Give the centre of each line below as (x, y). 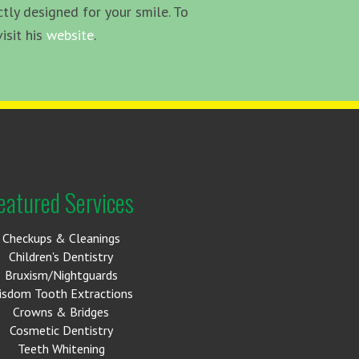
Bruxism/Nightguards (61, 274)
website (70, 34)
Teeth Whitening (61, 348)
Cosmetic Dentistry (61, 330)
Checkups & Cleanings (61, 238)
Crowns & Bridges (61, 311)
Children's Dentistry (61, 256)
